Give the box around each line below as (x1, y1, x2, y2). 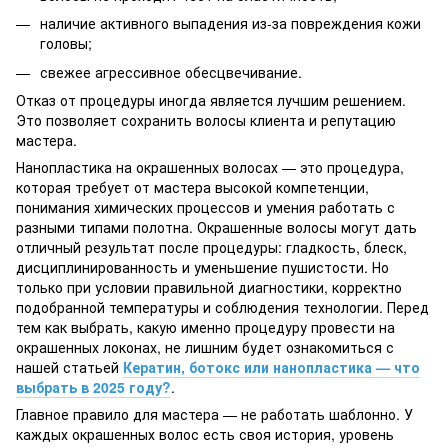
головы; (40, 33, 92, 54)
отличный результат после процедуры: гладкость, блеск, (16, 237, 407, 258)
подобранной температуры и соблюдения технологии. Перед (16, 297, 429, 318)
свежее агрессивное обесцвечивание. (40, 61, 302, 82)
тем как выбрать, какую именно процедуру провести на (16, 317, 395, 338)
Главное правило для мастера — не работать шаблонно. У (16, 404, 413, 425)
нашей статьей (16, 357, 123, 378)
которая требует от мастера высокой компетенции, (16, 177, 369, 198)
